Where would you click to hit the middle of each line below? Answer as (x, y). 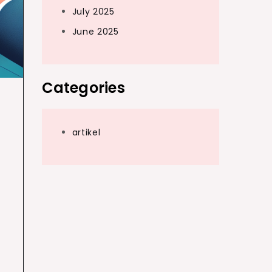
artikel (86, 132)
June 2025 (95, 32)
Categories (83, 88)
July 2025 (93, 12)
